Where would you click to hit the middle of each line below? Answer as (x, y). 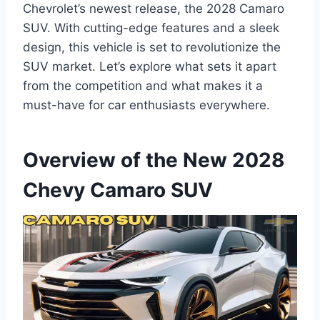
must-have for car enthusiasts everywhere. (146, 105)
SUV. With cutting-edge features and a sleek (151, 27)
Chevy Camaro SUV (118, 190)
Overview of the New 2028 (154, 160)
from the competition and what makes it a (143, 85)
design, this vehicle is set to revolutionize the (152, 47)
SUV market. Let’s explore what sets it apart (150, 66)
